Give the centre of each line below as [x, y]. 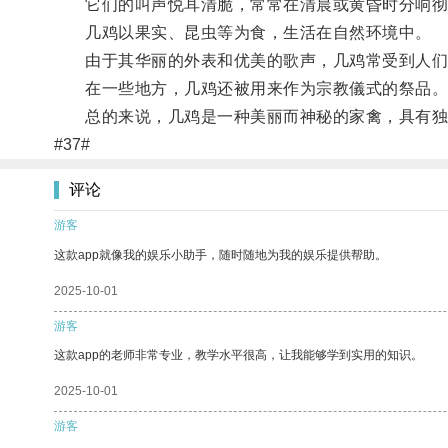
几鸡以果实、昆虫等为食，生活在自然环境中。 [242, 32]
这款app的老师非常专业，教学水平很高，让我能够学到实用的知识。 [238, 354]
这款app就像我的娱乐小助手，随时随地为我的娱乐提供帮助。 [220, 254]
